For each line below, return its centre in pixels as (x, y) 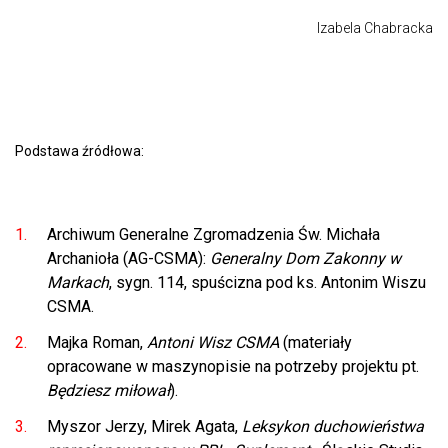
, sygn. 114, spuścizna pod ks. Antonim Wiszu (267, 282)
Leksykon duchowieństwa (333, 426)
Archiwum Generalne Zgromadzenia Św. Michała (213, 234)
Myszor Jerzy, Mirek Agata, (144, 426)
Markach (78, 282)
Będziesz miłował (108, 390)
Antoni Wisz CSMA (213, 342)
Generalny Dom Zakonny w (305, 258)
